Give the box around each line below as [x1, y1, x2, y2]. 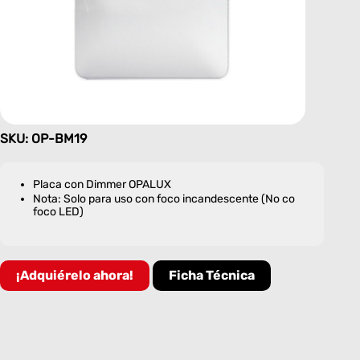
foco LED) [33, 204, 84, 219]
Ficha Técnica [169, 267, 255, 283]
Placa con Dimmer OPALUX [33, 177, 171, 191]
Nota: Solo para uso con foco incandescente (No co [33, 191, 295, 206]
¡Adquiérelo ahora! [16, 267, 133, 283]
